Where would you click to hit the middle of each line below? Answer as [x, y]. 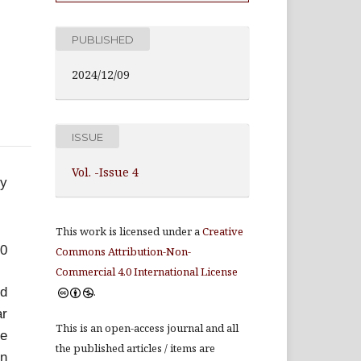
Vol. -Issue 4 [105, 172]
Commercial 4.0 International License [147, 272]
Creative [223, 231]
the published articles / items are [135, 348]
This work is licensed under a [129, 231]
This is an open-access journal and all [147, 328]
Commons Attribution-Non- [123, 251]
